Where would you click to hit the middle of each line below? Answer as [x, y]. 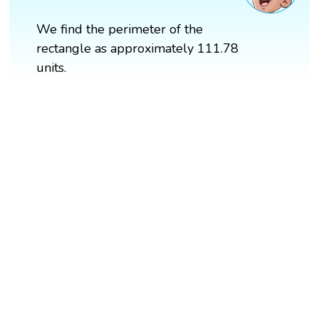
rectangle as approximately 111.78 [138, 48]
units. [52, 67]
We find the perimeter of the [120, 29]
